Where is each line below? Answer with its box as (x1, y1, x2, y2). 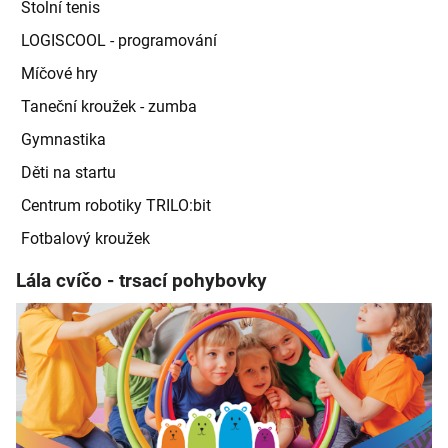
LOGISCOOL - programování (21, 30, 217, 50)
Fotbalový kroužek (21, 228, 150, 248)
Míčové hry (21, 63, 98, 83)
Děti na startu (21, 162, 116, 182)
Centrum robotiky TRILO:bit (21, 195, 211, 215)
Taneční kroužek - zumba (21, 96, 197, 116)
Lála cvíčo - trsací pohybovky (16, 269, 267, 292)
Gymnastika (21, 129, 106, 149)
